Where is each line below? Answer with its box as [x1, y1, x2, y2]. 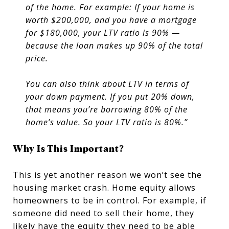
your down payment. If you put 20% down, [25, 90, 195, 102]
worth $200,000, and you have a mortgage [25, 14, 197, 26]
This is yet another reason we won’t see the [13, 169, 202, 180]
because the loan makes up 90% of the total [25, 39, 203, 51]
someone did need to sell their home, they [13, 207, 194, 219]
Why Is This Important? [13, 143, 124, 154]
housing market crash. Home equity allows [13, 181, 196, 193]
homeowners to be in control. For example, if [13, 194, 207, 206]
